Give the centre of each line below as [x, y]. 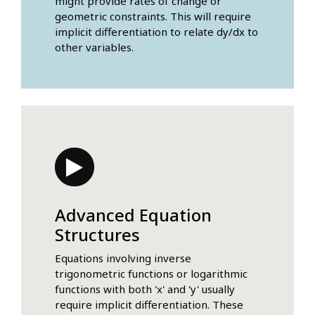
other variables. [94, 47]
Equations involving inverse [123, 258]
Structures [97, 235]
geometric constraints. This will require [153, 17]
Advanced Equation [133, 215]
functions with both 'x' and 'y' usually [145, 289]
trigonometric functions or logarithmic [151, 274]
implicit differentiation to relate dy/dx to [156, 32]
